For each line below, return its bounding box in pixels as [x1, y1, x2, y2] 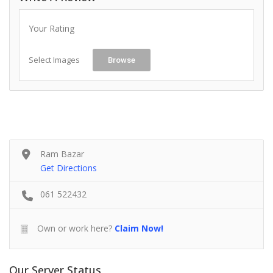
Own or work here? [35, 222, 112, 235]
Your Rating [29, 23, 74, 35]
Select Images [29, 54, 80, 66]
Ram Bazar [40, 148, 84, 160]
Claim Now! [115, 222, 163, 235]
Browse [108, 55, 135, 65]
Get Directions [40, 162, 97, 174]
